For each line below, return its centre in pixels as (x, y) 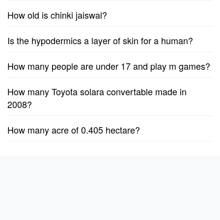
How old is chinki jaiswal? (57, 15)
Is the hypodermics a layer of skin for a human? (100, 40)
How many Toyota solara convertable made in (97, 91)
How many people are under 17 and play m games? (109, 66)
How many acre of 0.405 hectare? (74, 130)
